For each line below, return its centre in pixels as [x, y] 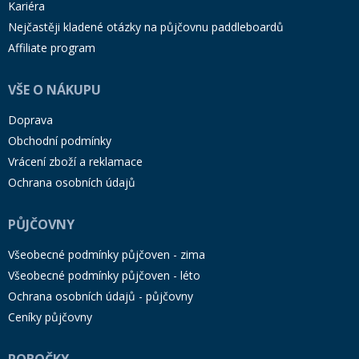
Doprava [30, 119]
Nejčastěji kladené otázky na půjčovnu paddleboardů [146, 26]
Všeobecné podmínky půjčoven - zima [107, 254]
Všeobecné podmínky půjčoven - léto [104, 275]
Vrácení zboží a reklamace [75, 161]
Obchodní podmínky [60, 140]
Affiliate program [52, 47]
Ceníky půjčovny [50, 317]
